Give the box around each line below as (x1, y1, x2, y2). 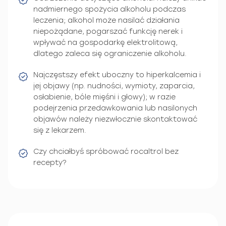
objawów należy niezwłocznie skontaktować (33, 115, 197, 124)
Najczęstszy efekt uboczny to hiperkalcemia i (33, 70, 201, 79)
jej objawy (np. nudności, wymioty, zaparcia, (33, 81, 195, 90)
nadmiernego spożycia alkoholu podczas (33, 5, 186, 14)
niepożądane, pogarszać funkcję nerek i (33, 27, 183, 36)
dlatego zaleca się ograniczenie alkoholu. (33, 49, 187, 58)
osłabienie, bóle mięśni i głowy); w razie (33, 92, 176, 101)
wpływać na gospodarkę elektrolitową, (33, 38, 178, 47)
